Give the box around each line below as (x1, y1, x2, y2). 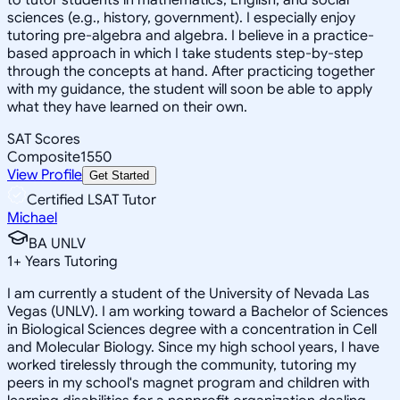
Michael (7, 208, 57, 227)
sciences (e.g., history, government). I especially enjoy (7, 8, 355, 27)
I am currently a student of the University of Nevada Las (7, 284, 370, 303)
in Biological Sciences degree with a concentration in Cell (7, 320, 377, 338)
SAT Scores (7, 129, 80, 148)
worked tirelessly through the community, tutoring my (7, 355, 356, 374)
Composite (7, 147, 80, 166)
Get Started (89, 168, 149, 182)
